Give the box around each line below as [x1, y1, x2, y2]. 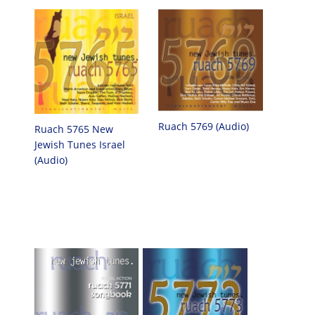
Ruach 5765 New [34, 122, 113, 136]
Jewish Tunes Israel [34, 137, 125, 151]
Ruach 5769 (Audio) [158, 119, 250, 133]
